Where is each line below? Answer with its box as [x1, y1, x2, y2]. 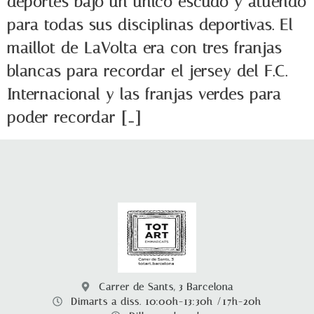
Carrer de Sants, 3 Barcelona [99, 280, 234, 293]
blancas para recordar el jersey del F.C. [7, 62, 287, 81]
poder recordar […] [7, 108, 141, 127]
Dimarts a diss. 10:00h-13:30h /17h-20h [71, 295, 262, 308]
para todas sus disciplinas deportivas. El [7, 15, 293, 34]
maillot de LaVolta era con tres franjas [7, 39, 282, 57]
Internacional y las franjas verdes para [7, 85, 281, 104]
